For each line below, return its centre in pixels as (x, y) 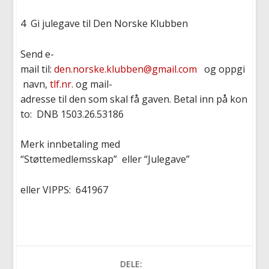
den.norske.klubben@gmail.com (126, 69)
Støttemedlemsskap (69, 159)
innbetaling (73, 144)
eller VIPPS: (48, 189)
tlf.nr (61, 84)
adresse (38, 99)
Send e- (38, 54)
